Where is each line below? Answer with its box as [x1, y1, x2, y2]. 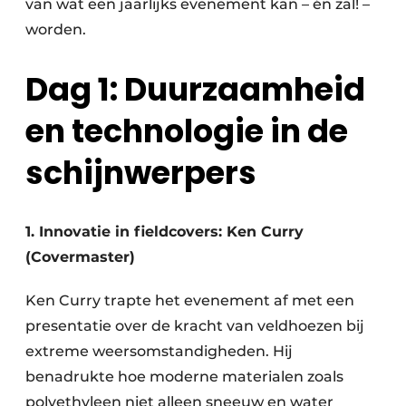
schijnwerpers [25, 150, 256, 196]
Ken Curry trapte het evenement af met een [25, 292, 354, 310]
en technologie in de [25, 109, 348, 154]
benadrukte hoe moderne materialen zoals [25, 368, 343, 386]
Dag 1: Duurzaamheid [25, 67, 365, 112]
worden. [25, 21, 86, 38]
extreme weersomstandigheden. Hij [25, 343, 293, 361]
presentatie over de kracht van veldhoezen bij [25, 317, 364, 335]
